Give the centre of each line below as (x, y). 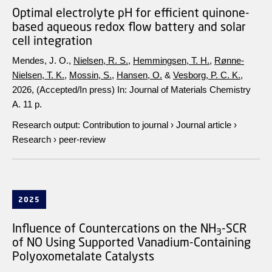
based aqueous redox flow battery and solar (129, 26)
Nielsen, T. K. (38, 75)
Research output (45, 124)
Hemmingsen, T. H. (171, 60)
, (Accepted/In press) (74, 89)
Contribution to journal (125, 124)
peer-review (82, 139)
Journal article (204, 124)
